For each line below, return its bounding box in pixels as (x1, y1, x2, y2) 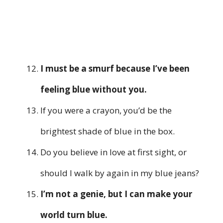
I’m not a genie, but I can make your (40, 188, 192, 200)
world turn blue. (40, 209, 108, 221)
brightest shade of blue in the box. (40, 125, 175, 137)
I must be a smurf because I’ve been (40, 63, 190, 75)
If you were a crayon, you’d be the (40, 105, 172, 116)
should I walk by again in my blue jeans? (40, 167, 199, 179)
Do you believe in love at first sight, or (40, 146, 187, 158)
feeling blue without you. (40, 84, 147, 96)
